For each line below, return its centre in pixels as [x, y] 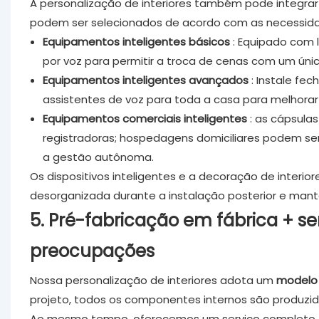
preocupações [92, 251]
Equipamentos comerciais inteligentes [145, 118]
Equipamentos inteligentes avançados [145, 80]
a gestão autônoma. [98, 157]
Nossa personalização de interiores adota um [153, 280]
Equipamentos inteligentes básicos [136, 41]
